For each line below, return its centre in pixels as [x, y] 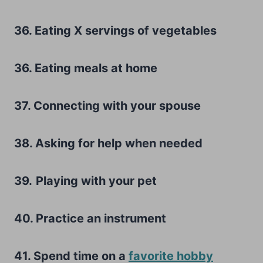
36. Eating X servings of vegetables [115, 30]
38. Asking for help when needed [108, 143]
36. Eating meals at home [86, 68]
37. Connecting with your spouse [107, 105]
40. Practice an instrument [90, 218]
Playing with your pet [96, 181]
